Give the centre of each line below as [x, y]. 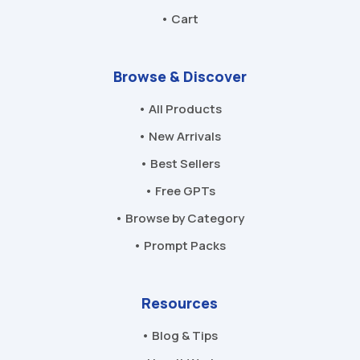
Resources [180, 303]
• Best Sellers [180, 163]
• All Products [180, 108]
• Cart [180, 18]
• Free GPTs [180, 190]
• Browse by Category [180, 218]
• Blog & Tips [180, 335]
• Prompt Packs [180, 245]
